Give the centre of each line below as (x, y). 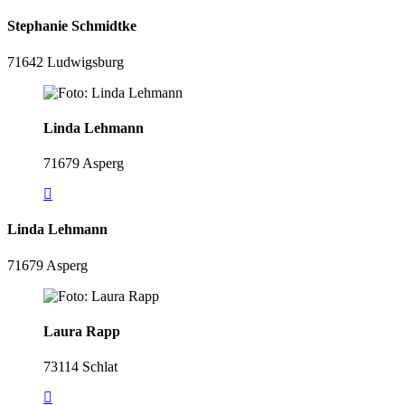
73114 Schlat (80, 367)
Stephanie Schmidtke (72, 26)
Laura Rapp (82, 332)
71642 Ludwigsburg (66, 61)
